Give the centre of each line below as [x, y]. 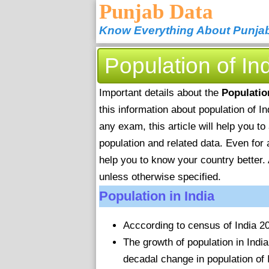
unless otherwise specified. [160, 177]
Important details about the [160, 93]
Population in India [157, 196]
